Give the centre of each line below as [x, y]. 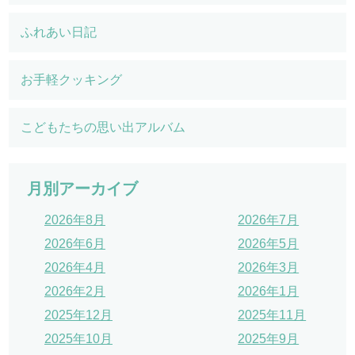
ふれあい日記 [59, 32]
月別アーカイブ [82, 188]
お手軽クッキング [72, 79]
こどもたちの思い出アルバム [103, 127]
